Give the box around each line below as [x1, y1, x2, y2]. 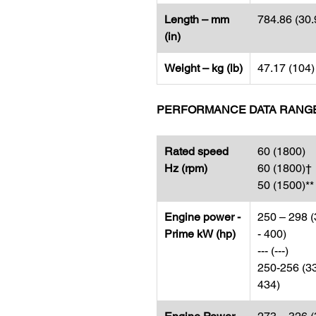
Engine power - [164, 210, 241, 224]
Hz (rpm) [164, 162, 207, 175]
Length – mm [164, 13, 229, 26]
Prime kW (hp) [164, 227, 236, 241]
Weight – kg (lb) [164, 61, 243, 75]
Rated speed [164, 145, 229, 158]
